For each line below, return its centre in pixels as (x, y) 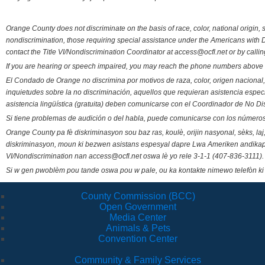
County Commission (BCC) (138, 196)
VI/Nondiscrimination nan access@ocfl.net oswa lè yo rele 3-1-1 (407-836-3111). (135, 156)
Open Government (138, 207)
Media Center (138, 218)
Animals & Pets (138, 228)
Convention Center (138, 239)
